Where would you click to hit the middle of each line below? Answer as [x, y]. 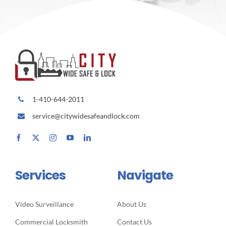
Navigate [145, 176]
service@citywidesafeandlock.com [86, 116]
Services [40, 176]
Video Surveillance [44, 204]
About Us [131, 204]
